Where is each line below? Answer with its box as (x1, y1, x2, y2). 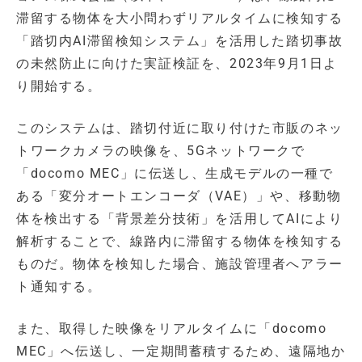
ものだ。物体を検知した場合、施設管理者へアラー (16, 256, 343, 272)
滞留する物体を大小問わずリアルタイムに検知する (16, 11, 343, 27)
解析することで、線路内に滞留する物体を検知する (16, 234, 343, 250)
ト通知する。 (16, 279, 102, 295)
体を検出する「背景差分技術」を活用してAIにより (16, 211, 343, 227)
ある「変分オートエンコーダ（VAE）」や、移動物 (16, 188, 342, 204)
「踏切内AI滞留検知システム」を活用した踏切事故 (16, 33, 343, 49)
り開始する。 (16, 78, 102, 95)
